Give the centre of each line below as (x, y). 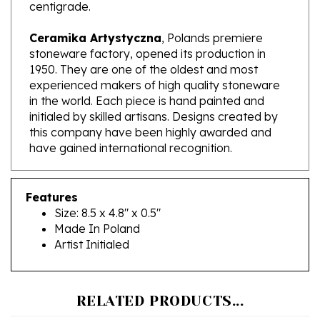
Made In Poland (97, 207)
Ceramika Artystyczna (95, 17)
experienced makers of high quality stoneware (155, 64)
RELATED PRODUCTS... (160, 280)
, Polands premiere (212, 17)
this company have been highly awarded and (150, 111)
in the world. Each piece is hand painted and (147, 80)
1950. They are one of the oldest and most (144, 48)
